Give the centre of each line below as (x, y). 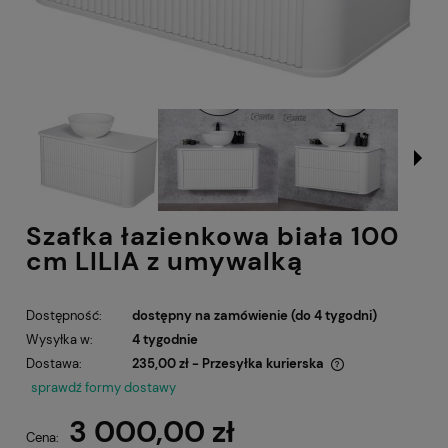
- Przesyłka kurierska (257, 363)
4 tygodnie (164, 339)
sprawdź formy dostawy (103, 387)
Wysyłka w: (59, 339)
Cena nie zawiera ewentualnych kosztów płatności (203, 381)
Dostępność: (64, 315)
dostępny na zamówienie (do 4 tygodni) (254, 315)
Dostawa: (54, 363)
